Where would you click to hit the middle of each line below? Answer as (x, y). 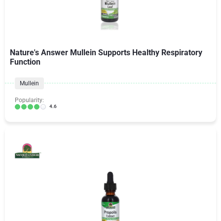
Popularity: (29, 100)
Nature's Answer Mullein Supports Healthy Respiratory (106, 53)
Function (25, 62)
